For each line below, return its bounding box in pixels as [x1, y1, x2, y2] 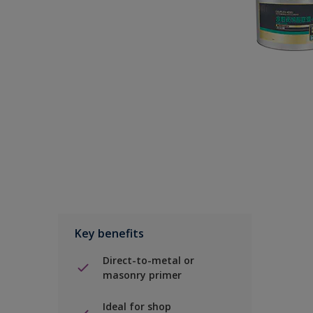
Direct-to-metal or [103, 254, 194, 268]
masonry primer [103, 268, 182, 282]
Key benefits [75, 226, 144, 242]
